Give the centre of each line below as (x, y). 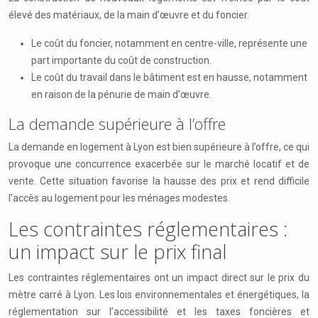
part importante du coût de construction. (121, 60)
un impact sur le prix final (117, 252)
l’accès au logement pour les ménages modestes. (119, 198)
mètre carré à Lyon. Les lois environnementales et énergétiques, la (159, 295)
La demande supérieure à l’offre (117, 124)
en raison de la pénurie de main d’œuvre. (121, 94)
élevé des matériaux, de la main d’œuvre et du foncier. (129, 15)
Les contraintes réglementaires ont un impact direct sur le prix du (159, 278)
